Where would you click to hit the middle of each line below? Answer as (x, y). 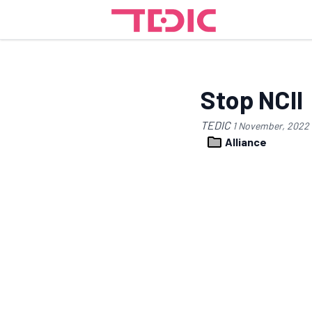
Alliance (245, 142)
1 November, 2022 (271, 126)
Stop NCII (252, 99)
